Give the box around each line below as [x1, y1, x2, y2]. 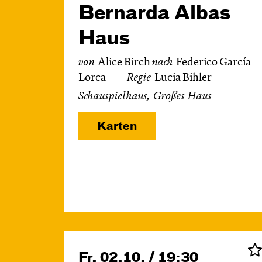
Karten [97, 121, 137, 132]
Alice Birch [98, 57, 152, 68]
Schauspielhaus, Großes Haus [78, 91, 212, 102]
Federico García [176, 57, 250, 68]
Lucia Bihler [154, 73, 212, 84]
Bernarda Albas [78, 5, 230, 23]
